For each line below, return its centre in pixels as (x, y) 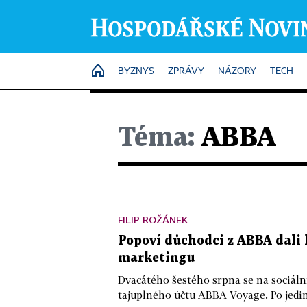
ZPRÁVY (186, 71)
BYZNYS (136, 71)
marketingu (156, 258)
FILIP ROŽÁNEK (153, 220)
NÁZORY (237, 71)
